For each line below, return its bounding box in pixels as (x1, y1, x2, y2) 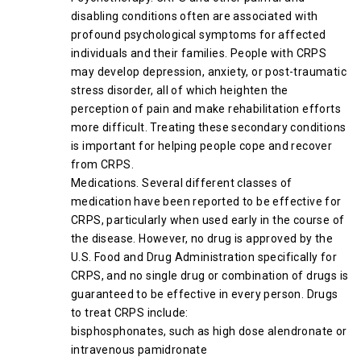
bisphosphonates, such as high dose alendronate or (71, 325, 347, 338)
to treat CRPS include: (71, 306, 189, 319)
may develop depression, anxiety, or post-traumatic (71, 65, 346, 78)
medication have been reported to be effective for (71, 195, 342, 208)
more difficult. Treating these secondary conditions (71, 121, 346, 134)
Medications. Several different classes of (71, 176, 293, 189)
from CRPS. (71, 158, 135, 171)
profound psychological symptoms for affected (71, 28, 326, 41)
